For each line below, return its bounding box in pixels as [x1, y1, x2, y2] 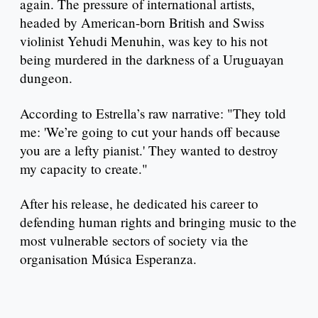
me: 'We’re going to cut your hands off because [20, 122, 280, 141]
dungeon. [20, 68, 72, 87]
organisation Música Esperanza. [20, 250, 197, 268]
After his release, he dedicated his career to [20, 194, 258, 213]
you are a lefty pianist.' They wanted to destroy [20, 141, 278, 159]
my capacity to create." [20, 159, 152, 177]
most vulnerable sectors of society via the [20, 231, 248, 250]
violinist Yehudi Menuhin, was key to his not [20, 31, 268, 50]
